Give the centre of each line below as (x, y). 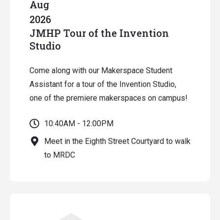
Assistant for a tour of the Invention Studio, (103, 84)
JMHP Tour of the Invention (99, 33)
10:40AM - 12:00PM (79, 124)
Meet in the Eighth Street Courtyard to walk (117, 141)
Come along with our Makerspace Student (101, 70)
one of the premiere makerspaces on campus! (109, 98)
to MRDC (60, 155)
